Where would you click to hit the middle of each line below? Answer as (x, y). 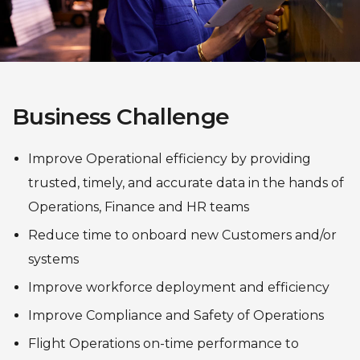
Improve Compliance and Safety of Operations (176, 315)
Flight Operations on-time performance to (164, 344)
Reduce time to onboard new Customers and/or (182, 235)
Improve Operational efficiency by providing (170, 159)
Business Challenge (121, 117)
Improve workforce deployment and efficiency (179, 287)
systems (53, 259)
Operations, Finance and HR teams (139, 207)
